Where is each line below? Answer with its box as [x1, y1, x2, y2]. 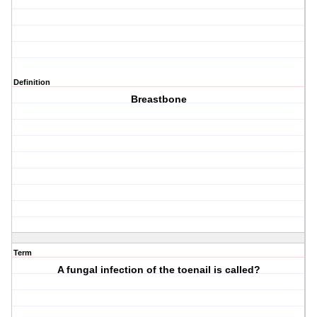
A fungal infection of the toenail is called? [57, 264, 260, 276]
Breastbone [130, 93, 187, 105]
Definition [13, 78, 50, 87]
